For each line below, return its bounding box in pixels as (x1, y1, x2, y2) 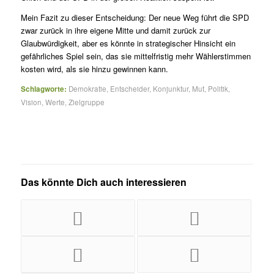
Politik (207, 83, 228, 94)
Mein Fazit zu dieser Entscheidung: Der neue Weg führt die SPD (20, 11, 249, 23)
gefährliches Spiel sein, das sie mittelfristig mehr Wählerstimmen (20, 50, 251, 62)
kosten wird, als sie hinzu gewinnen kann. (20, 62, 168, 75)
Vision (20, 97, 42, 107)
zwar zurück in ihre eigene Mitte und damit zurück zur (20, 24, 210, 36)
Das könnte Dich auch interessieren (20, 174, 187, 189)
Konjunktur (152, 83, 188, 94)
